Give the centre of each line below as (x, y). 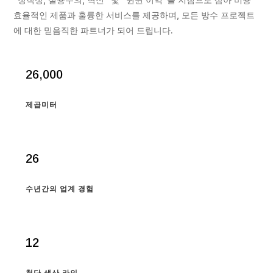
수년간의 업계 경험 (60, 189)
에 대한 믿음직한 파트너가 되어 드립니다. (94, 30)
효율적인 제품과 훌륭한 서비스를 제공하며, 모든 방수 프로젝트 (134, 15)
